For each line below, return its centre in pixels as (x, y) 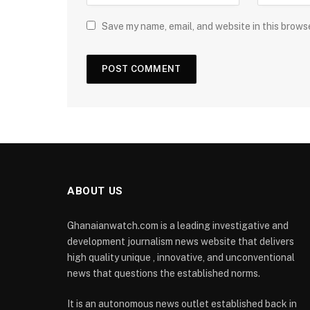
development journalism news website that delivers (181, 241)
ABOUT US (95, 191)
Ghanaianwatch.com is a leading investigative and (178, 225)
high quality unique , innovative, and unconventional (181, 257)
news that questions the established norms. (164, 273)
